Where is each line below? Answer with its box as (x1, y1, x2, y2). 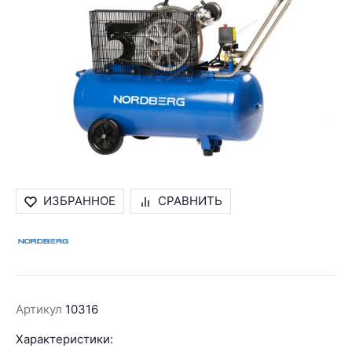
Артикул (16, 302, 62, 317)
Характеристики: (16, 332, 113, 347)
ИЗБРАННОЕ (43, 193, 115, 209)
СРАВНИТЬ (158, 193, 222, 209)
